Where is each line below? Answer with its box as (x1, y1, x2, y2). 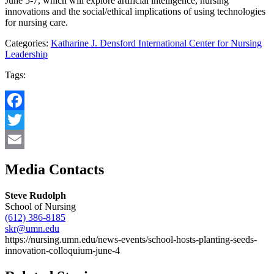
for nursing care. (5, 17, 68, 28)
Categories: (5, 38, 51, 49)
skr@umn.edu (5, 223, 59, 234)
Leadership (5, 49, 48, 60)
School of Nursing (5, 201, 76, 212)
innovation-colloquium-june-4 (5, 245, 120, 256)
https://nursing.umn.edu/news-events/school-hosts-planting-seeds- (5, 234, 257, 245)
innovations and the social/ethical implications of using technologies (5, 6, 265, 17)
